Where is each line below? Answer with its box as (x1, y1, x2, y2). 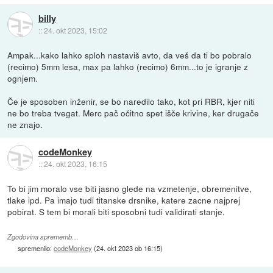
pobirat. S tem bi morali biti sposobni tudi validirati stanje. (7, 205, 225, 218)
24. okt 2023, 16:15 (43, 158, 107, 169)
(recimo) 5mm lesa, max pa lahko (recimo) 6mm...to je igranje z (7, 60, 249, 73)
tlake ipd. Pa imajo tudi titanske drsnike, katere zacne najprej (7, 193, 241, 206)
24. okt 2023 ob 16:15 (96, 243, 161, 253)
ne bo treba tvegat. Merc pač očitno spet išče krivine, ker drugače (7, 106, 260, 119)
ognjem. (7, 71, 38, 84)
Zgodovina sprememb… (7, 232, 79, 241)
